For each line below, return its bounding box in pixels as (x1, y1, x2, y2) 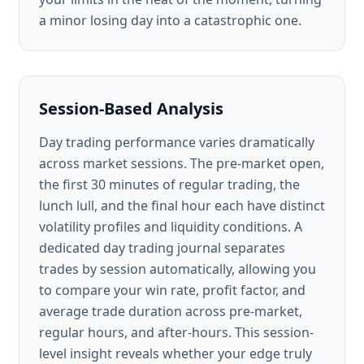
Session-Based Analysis (39, 97, 223, 119)
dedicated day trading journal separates (39, 239, 285, 257)
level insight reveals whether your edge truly (39, 344, 312, 362)
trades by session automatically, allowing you (39, 260, 316, 278)
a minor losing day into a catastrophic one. (39, 11, 301, 29)
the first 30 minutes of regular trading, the (39, 175, 300, 193)
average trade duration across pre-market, (39, 302, 302, 320)
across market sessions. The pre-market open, (39, 154, 324, 172)
